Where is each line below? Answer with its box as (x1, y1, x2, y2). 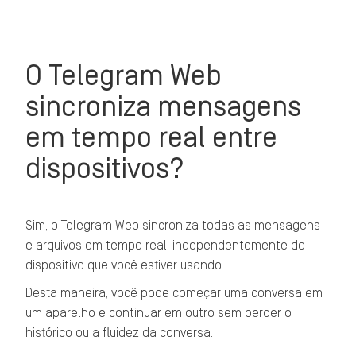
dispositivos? (25, 154, 185, 184)
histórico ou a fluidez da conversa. (25, 327, 214, 339)
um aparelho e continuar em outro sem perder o (25, 307, 292, 319)
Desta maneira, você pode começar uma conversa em (25, 287, 323, 300)
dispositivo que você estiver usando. (25, 259, 225, 272)
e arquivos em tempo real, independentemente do (25, 239, 306, 252)
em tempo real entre (25, 123, 278, 153)
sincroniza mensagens (25, 92, 302, 122)
